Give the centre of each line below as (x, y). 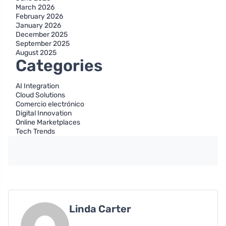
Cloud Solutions (40, 95)
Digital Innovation (44, 114)
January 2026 (38, 26)
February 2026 (39, 17)
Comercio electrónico (50, 104)
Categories (59, 66)
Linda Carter (100, 209)
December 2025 (42, 35)
